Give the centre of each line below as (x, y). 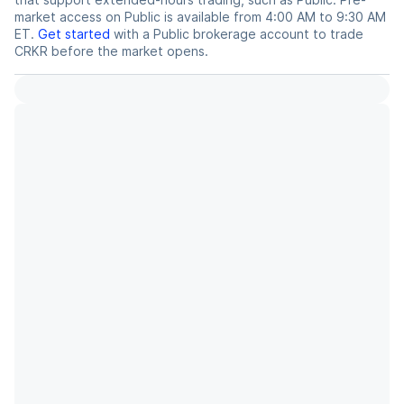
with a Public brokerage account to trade (237, 34)
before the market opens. (128, 51)
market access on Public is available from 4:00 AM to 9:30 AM (200, 17)
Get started (74, 34)
